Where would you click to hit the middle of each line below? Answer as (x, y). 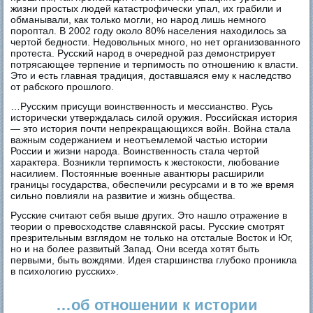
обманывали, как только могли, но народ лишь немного (139, 19)
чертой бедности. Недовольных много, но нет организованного (156, 42)
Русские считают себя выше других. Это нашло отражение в (149, 215)
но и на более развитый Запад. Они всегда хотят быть (135, 248)
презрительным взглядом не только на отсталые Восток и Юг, (152, 237)
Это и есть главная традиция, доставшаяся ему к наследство (151, 75)
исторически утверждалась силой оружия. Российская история (154, 117)
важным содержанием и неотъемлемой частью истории (139, 139)
